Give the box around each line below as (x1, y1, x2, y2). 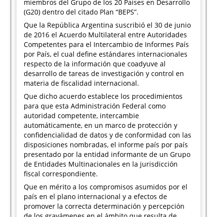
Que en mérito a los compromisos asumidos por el (24, 182, 188, 191)
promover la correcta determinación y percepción (24, 201, 185, 211)
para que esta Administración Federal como (24, 101, 166, 110)
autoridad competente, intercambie (24, 111, 139, 120)
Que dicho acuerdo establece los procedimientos (24, 92, 183, 101)
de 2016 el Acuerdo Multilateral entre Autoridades (24, 30, 187, 39)
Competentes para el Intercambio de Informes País (24, 40, 189, 49)
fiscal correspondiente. (24, 169, 98, 178)
